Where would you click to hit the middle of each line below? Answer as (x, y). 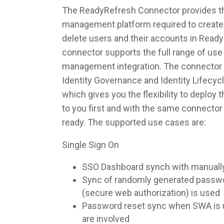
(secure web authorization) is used (151, 193)
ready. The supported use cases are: (134, 122)
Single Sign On (90, 145)
